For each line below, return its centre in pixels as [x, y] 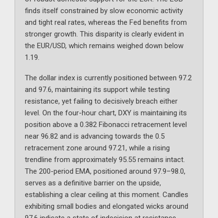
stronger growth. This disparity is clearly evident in [104, 34]
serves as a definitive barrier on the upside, [93, 183]
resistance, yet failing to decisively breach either [101, 101]
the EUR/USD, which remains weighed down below [104, 46]
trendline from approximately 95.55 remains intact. [105, 160]
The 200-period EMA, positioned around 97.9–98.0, [105, 172]
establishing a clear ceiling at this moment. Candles [107, 195]
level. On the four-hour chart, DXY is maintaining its [106, 113]
